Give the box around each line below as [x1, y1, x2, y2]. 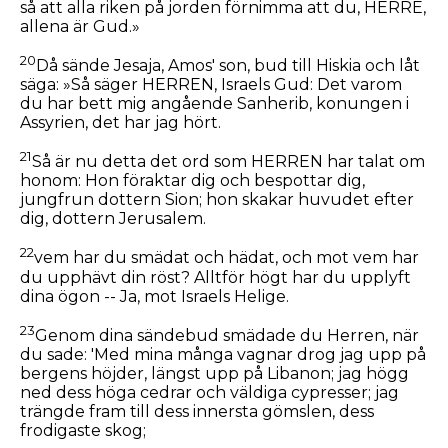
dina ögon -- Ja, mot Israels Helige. [20, 286, 289, 306]
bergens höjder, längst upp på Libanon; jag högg [20, 364, 409, 384]
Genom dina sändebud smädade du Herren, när [35, 326, 419, 346]
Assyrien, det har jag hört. [20, 113, 221, 133]
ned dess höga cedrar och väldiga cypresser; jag [20, 383, 399, 403]
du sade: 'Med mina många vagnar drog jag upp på [20, 345, 426, 365]
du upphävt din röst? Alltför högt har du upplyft [20, 267, 411, 287]
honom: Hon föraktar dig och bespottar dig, [20, 171, 365, 191]
